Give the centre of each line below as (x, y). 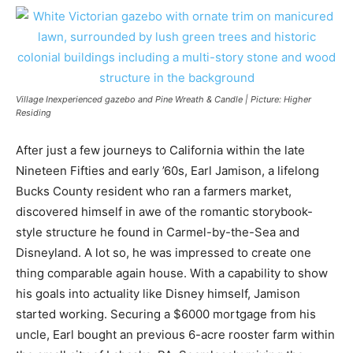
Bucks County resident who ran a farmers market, (154, 191)
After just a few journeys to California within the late (160, 150)
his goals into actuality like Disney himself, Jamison (158, 293)
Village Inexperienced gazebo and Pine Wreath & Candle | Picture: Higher (163, 99)
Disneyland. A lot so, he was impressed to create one (163, 252)
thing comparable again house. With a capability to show (172, 273)
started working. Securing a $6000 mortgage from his (166, 314)
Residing (33, 112)
